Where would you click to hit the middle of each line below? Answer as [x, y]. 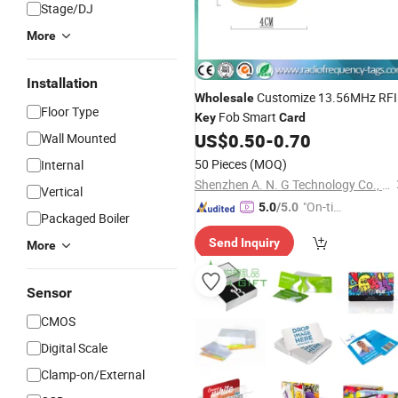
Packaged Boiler [85, 218]
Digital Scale [74, 348]
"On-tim [323, 207]
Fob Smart [247, 117]
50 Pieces [221, 164]
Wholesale [224, 98]
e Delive [323, 226]
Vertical [62, 191]
